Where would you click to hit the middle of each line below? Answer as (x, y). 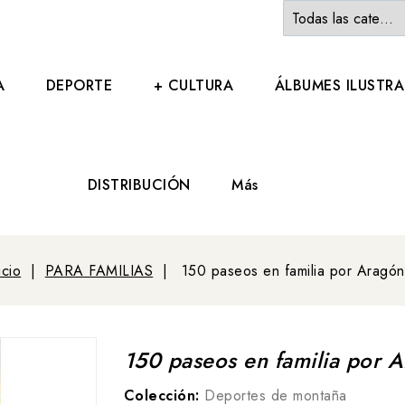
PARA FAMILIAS (99, 271)
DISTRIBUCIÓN (139, 185)
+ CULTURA (193, 85)
